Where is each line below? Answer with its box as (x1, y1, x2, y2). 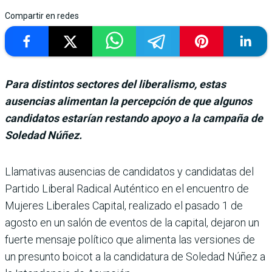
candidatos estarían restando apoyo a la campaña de (5, 111, 263, 124)
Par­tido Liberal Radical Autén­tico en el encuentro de (5, 182, 249, 195)
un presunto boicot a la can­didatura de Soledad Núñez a (5, 250, 265, 263)
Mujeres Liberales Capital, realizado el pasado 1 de (5, 199, 243, 212)
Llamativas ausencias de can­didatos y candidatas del (5, 165, 254, 178)
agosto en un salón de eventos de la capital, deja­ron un (5, 216, 259, 229)
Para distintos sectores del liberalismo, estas (5, 77, 226, 90)
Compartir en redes (5, 10, 79, 21)
